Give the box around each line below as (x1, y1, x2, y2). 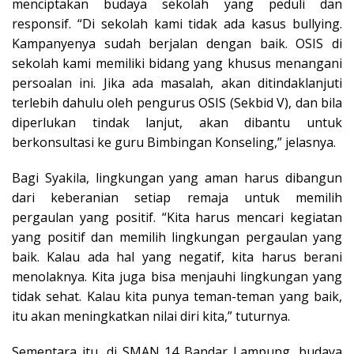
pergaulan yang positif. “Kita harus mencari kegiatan (12, 209, 342, 227)
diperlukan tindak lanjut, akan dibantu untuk (12, 114, 342, 132)
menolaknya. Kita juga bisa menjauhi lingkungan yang (12, 268, 342, 286)
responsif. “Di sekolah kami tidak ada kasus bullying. (12, 15, 342, 33)
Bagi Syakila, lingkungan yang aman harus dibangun (12, 169, 342, 187)
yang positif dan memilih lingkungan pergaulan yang (12, 228, 342, 247)
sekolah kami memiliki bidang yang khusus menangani (12, 55, 342, 73)
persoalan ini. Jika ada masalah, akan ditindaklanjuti (12, 74, 342, 92)
